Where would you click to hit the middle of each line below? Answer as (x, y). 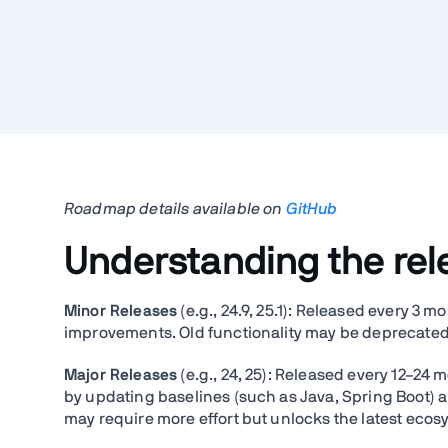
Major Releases (121, 375)
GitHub (311, 209)
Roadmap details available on (175, 209)
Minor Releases (121, 311)
